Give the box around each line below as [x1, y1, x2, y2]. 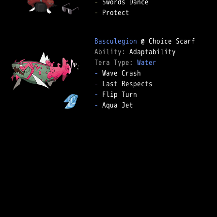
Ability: [94, 46, 129, 57]
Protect [98, 7, 129, 17]
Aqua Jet [98, 100, 133, 110]
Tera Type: [94, 57, 137, 67]
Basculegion [94, 36, 137, 46]
